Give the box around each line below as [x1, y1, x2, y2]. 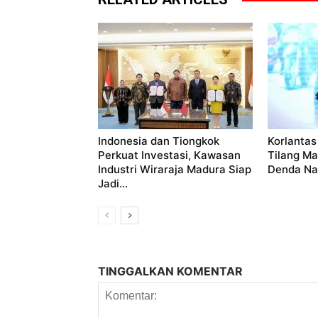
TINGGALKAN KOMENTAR [98, 264, 243, 279]
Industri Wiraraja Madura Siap [98, 163, 251, 177]
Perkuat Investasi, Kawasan [98, 148, 241, 163]
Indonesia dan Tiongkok [98, 134, 219, 148]
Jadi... [98, 177, 128, 191]
